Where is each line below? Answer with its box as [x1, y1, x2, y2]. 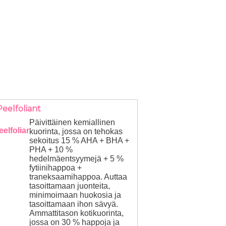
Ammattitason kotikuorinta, [29, 209, 124, 217]
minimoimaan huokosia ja [29, 191, 121, 199]
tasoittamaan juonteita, [29, 182, 110, 190]
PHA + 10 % [29, 145, 73, 154]
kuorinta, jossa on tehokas [29, 127, 123, 136]
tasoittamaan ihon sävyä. [29, 200, 118, 208]
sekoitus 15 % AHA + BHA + [29, 136, 129, 145]
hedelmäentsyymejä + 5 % [29, 154, 124, 163]
